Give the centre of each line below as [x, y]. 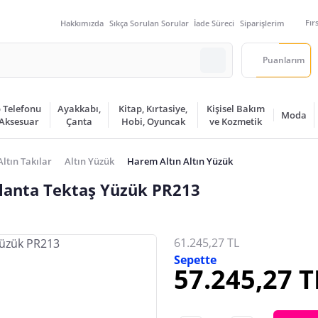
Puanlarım [284, 60]
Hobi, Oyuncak [153, 121]
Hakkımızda [82, 23]
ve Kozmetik [236, 121]
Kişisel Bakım [236, 109]
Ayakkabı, [79, 109]
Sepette [195, 260]
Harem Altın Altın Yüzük [180, 161]
